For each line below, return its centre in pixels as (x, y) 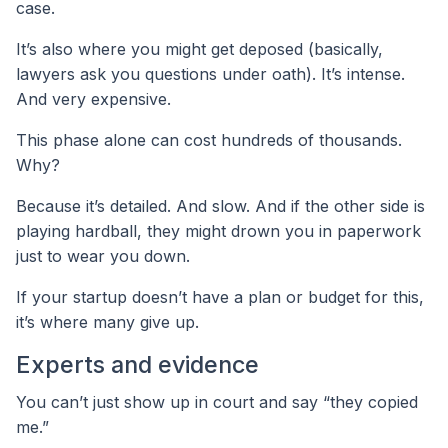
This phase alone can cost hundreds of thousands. (209, 139)
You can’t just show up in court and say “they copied (217, 402)
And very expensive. (93, 98)
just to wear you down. (103, 255)
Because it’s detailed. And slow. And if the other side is (220, 205)
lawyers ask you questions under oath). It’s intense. (210, 73)
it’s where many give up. (107, 321)
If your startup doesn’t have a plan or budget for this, (220, 296)
